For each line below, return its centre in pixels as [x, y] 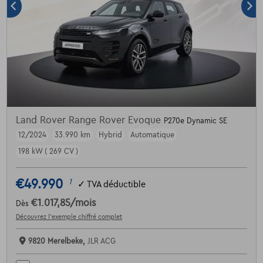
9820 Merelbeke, [58, 242]
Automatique [152, 135]
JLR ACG [101, 242]
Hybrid [110, 135]
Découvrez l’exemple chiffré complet [69, 217]
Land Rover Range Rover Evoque [90, 121]
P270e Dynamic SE [195, 121]
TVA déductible [116, 184]
